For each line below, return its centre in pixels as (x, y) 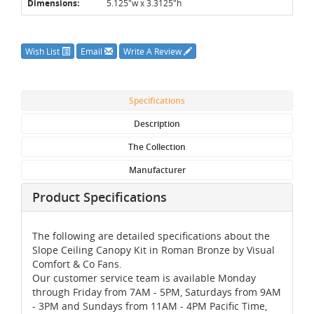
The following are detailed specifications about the (151, 235)
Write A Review (153, 51)
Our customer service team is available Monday (144, 278)
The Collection (157, 146)
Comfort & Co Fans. (77, 264)
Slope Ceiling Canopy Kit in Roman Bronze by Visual (153, 250)
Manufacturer (157, 170)
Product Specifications (100, 197)
